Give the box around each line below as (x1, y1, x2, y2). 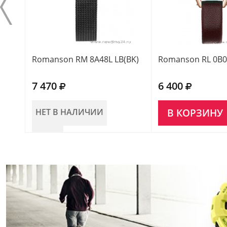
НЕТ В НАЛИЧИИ (35, 106, 103, 118)
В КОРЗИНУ (167, 106, 223, 120)
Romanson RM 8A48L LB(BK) (32, 54, 139, 65)
